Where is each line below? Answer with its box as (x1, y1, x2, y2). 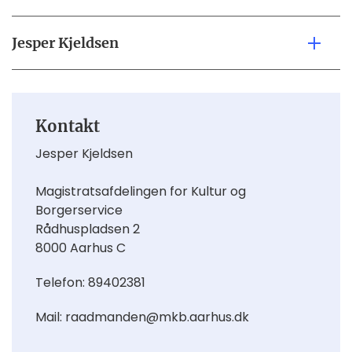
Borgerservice (35, 201, 123, 220)
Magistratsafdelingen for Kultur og (35, 182, 246, 201)
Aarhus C (70, 239, 126, 258)
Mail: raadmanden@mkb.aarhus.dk (35, 308, 249, 327)
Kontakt (35, 116, 100, 137)
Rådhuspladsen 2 (35, 220, 140, 239)
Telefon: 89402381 (35, 273, 145, 292)
